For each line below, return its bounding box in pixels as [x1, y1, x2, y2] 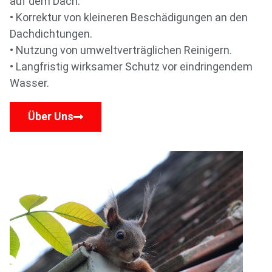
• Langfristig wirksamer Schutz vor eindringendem [10, 60, 253, 73]
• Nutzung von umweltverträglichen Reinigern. [10, 44, 232, 57]
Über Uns [28, 109, 73, 123]
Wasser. [10, 76, 49, 90]
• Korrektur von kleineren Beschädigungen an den [10, 11, 248, 24]
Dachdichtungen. [10, 27, 92, 41]
